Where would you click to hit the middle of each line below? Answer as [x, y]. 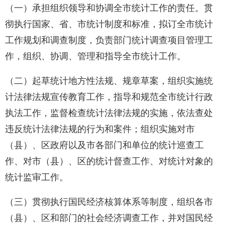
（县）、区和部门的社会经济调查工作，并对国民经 [109, 218]
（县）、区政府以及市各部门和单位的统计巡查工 [104, 145]
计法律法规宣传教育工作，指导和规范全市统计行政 [109, 97]
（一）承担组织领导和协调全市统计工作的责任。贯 [109, 8]
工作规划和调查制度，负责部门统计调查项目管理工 [109, 40]
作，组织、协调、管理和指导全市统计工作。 [95, 57]
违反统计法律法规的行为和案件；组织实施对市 [100, 129]
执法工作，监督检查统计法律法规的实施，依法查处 [109, 113]
